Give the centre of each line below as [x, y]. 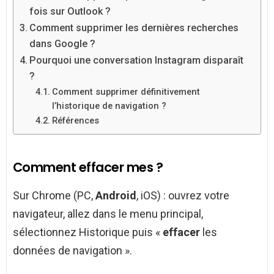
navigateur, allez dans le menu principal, [108, 214]
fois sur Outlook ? [70, 12]
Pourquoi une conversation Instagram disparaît [137, 61]
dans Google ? [63, 44]
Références [75, 121]
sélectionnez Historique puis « [88, 232]
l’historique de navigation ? [109, 106]
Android [116, 196]
